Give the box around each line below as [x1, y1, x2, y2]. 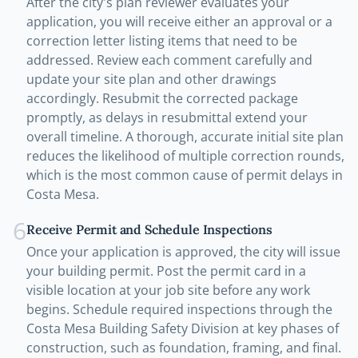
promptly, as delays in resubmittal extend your [26, 109, 308, 127]
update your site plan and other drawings [26, 70, 276, 89]
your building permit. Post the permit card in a [26, 262, 306, 280]
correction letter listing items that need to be [26, 32, 297, 50]
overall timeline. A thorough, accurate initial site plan [26, 128, 344, 146]
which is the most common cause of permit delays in [26, 166, 343, 185]
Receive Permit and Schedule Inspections [26, 221, 272, 238]
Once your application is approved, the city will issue [26, 243, 340, 261]
